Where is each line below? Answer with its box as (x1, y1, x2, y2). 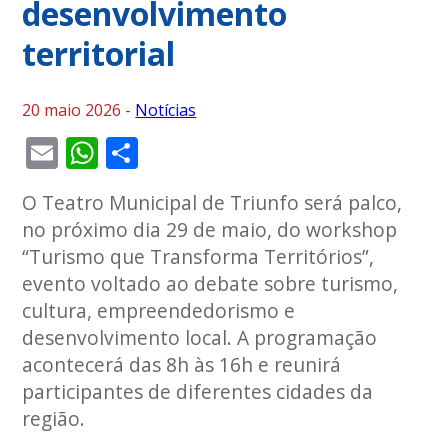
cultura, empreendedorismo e (22, 297, 296, 324)
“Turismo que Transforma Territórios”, (22, 243, 375, 270)
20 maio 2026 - (22, 99, 136, 121)
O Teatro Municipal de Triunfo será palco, (22, 189, 403, 216)
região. (22, 405, 86, 432)
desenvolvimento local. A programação (22, 324, 378, 351)
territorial (22, 32, 176, 75)
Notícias (135, 99, 197, 121)
